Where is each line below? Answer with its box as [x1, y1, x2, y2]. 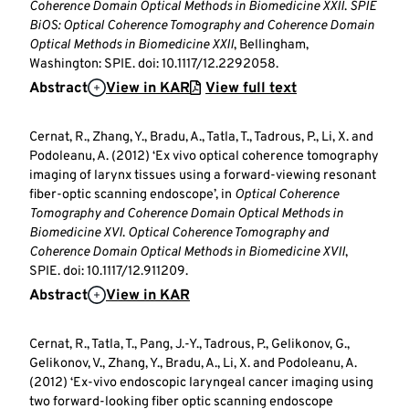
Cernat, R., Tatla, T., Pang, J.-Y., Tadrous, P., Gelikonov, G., [29, 335, 350, 353]
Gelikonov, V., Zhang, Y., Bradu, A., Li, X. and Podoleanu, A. [29, 354, 357, 372]
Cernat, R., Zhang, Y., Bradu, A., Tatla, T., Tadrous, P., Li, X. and [29, 128, 373, 146]
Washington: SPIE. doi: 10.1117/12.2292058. [29, 55, 278, 73]
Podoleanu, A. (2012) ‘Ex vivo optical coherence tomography [29, 147, 379, 165]
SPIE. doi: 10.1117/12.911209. [29, 262, 188, 280]
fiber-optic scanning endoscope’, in [29, 185, 235, 204]
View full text [205, 79, 297, 98]
